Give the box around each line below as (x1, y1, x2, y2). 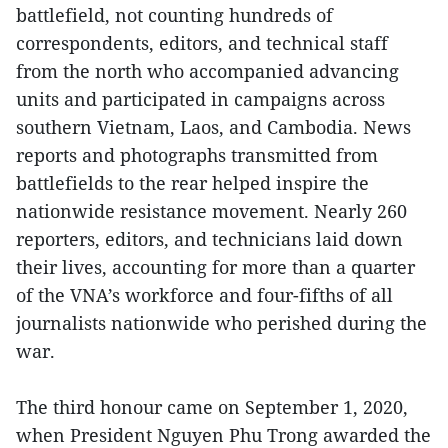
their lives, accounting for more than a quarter (16, 254, 415, 279)
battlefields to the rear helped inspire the (16, 170, 369, 195)
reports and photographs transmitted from (16, 142, 378, 167)
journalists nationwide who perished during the (16, 310, 427, 335)
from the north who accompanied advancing (16, 58, 399, 83)
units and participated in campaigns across (16, 86, 385, 111)
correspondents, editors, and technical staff (16, 30, 388, 55)
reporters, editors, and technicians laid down (16, 226, 403, 251)
